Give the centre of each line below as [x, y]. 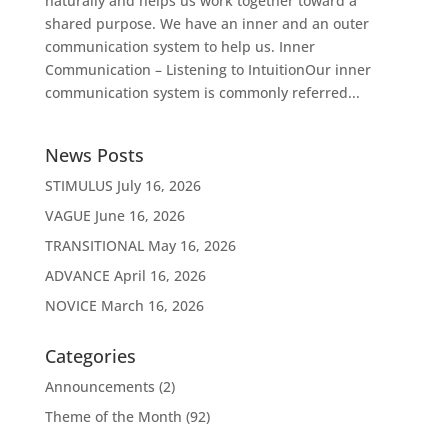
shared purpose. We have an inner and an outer [206, 24]
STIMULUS [78, 186]
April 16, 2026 [159, 276]
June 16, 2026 [139, 216]
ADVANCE [77, 276]
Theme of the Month [113, 417]
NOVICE [70, 306]
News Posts [94, 155]
